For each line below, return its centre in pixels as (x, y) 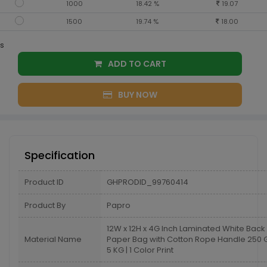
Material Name (53, 239)
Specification (60, 155)
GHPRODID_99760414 (148, 182)
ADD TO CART (154, 64)
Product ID (44, 182)
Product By (45, 205)
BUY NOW (137, 95)
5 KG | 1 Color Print (140, 250)
